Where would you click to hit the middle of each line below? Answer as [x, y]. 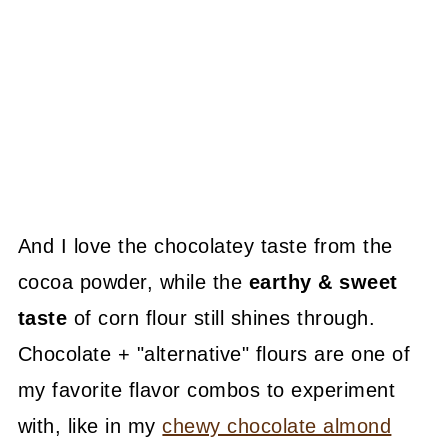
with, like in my [90, 425]
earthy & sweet [323, 281]
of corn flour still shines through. [221, 317]
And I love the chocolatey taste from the [205, 245]
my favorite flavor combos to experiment [206, 389]
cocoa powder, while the [133, 281]
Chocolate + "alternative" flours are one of [214, 353]
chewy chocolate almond [277, 425]
